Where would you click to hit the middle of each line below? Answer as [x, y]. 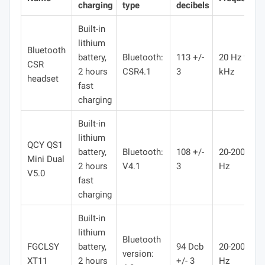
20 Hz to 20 [241, 57]
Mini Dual [46, 159]
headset [43, 78]
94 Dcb [190, 246]
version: [138, 253]
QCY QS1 [45, 145]
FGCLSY [43, 246]
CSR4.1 [137, 71]
